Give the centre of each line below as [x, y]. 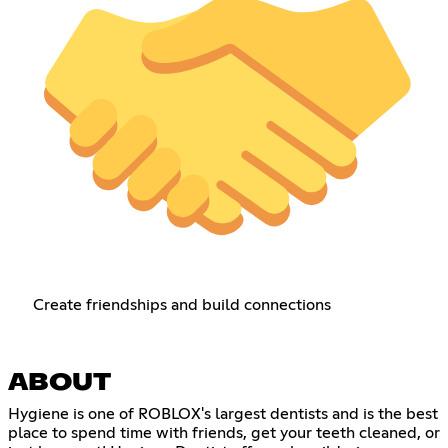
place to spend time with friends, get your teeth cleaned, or [224, 432]
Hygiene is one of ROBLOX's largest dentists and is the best [223, 413]
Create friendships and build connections [181, 304]
